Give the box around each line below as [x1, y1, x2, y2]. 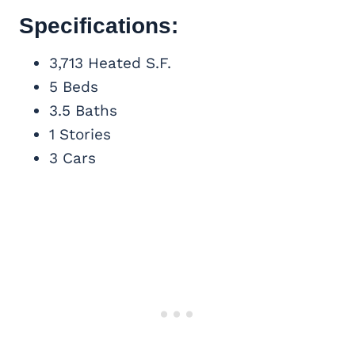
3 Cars [49, 148, 96, 167]
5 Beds [49, 77, 98, 96]
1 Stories [49, 124, 111, 143]
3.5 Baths [49, 101, 117, 120]
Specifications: [19, 13, 178, 38]
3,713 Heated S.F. [49, 53, 171, 72]
